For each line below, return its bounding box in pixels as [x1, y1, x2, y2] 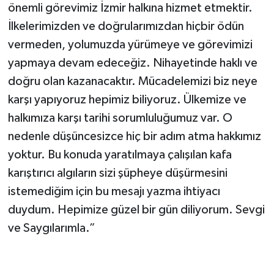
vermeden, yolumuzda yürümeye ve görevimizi [7, 39, 253, 51]
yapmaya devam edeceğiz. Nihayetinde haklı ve [7, 57, 257, 69]
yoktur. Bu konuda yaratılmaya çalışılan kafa [7, 149, 232, 161]
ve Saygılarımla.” [7, 222, 95, 234]
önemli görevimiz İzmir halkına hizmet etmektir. [7, 2, 253, 14]
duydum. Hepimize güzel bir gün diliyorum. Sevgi [7, 204, 265, 216]
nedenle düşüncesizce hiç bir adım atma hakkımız [7, 130, 261, 143]
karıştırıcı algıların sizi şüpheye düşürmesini [7, 167, 228, 179]
